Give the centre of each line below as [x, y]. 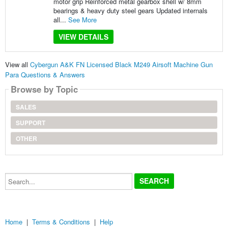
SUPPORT [30, 123]
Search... [18, 176]
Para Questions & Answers [45, 75]
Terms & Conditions [61, 221]
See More [82, 19]
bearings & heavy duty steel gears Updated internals [130, 10]
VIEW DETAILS [83, 36]
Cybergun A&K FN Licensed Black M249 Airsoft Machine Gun [121, 65]
